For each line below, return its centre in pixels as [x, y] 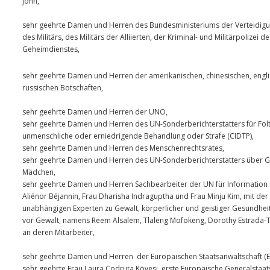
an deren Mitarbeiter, [58, 233]
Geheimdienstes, [51, 49]
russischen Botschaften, [63, 88]
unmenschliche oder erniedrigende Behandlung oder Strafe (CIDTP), [138, 136]
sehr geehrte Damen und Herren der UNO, [95, 112]
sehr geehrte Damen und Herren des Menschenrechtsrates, [123, 148]
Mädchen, [39, 172]
